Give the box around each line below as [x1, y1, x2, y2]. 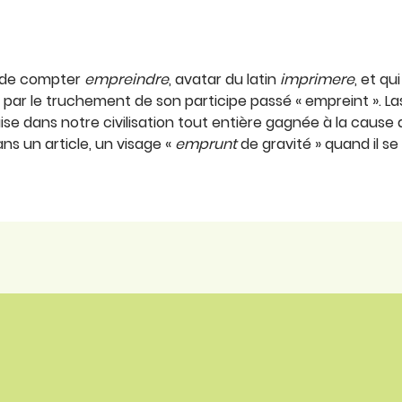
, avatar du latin [169, 69, 280, 91]
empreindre [84, 69, 169, 91]
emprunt [175, 134, 237, 155]
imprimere [280, 69, 354, 91]
